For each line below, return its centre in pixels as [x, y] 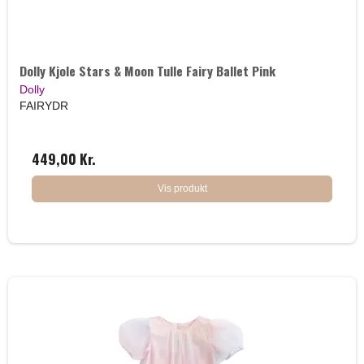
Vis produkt [182, 189]
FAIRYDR [44, 106]
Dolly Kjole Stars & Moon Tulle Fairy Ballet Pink [147, 71]
